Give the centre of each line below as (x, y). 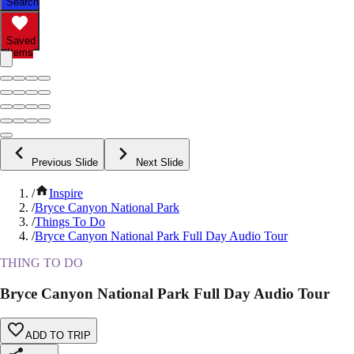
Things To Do (70, 222)
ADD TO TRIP (58, 335)
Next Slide (160, 163)
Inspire (66, 194)
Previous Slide (65, 163)
